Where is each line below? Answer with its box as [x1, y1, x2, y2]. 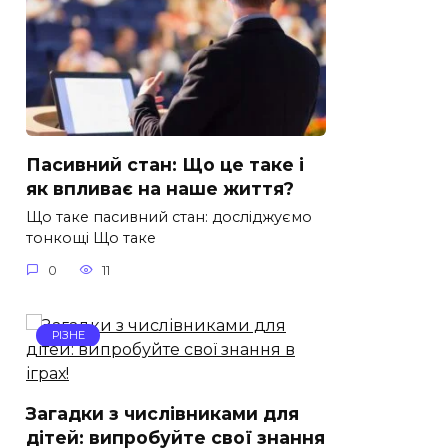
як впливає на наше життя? [26, 177, 294, 199]
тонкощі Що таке [26, 229, 156, 248]
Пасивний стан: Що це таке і [26, 153, 304, 175]
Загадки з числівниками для [26, 402, 299, 424]
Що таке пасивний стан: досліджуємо [26, 208, 312, 227]
